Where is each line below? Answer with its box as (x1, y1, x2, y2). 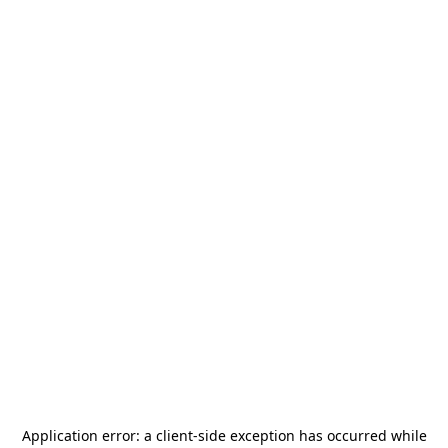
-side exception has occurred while (192, 426, 427, 445)
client (155, 426, 193, 445)
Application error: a (21, 426, 156, 445)
